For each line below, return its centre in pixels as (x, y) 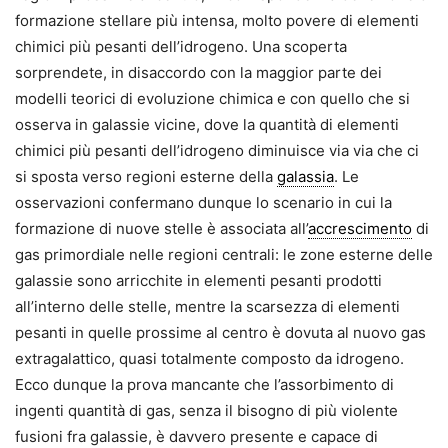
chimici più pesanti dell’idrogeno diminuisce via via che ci (217, 151)
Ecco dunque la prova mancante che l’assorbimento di (204, 385)
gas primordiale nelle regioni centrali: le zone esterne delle (224, 255)
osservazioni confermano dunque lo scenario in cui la (203, 203)
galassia (305, 177)
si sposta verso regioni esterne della (146, 177)
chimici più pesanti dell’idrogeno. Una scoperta (181, 47)
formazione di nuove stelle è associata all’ (161, 229)
